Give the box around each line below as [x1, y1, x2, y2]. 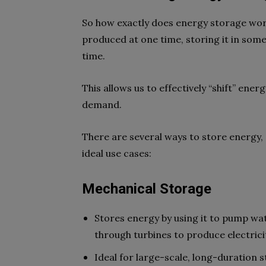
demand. [82, 99, 122, 110]
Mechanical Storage [82, 180, 211, 197]
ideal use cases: [82, 147, 151, 159]
